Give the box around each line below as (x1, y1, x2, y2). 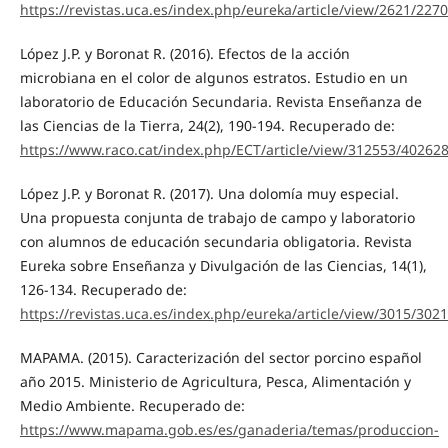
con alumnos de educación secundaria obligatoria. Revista (19, 232, 412, 252)
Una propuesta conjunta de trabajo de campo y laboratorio (19, 208, 415, 228)
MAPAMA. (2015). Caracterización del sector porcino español (19, 348, 422, 368)
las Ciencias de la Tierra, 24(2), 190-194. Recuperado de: (19, 116, 395, 136)
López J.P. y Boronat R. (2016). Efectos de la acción (19, 44, 350, 64)
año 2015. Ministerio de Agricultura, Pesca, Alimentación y (19, 372, 411, 392)
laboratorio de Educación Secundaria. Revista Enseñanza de (19, 92, 422, 112)
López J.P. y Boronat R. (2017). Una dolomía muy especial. (19, 184, 399, 204)
